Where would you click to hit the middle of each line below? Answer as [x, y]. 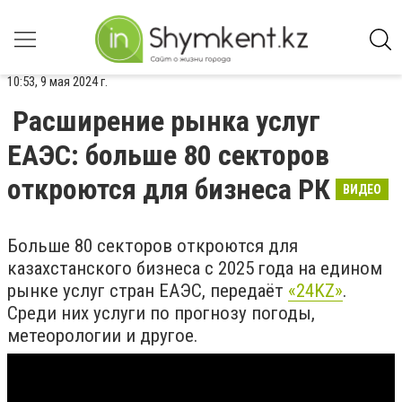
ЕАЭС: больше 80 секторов [168, 155]
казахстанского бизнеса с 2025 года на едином [195, 268]
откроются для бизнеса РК [169, 189]
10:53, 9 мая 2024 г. [57, 82]
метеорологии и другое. [103, 336]
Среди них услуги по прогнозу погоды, [161, 313]
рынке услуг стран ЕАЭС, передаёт [148, 291]
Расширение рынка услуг [166, 121]
